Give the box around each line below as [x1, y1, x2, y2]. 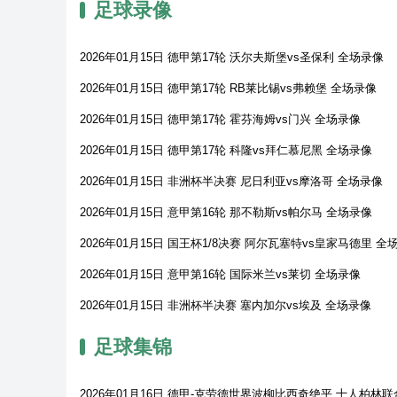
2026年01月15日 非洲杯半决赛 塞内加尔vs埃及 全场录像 [80, 299, 371, 312]
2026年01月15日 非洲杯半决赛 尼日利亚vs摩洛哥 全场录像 [80, 175, 383, 188]
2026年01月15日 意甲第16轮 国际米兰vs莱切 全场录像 [80, 268, 361, 281]
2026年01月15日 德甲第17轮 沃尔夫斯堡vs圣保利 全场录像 [80, 51, 384, 64]
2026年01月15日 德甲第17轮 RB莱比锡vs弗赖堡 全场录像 [80, 82, 377, 95]
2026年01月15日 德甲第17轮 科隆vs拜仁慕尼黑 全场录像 [80, 144, 372, 157]
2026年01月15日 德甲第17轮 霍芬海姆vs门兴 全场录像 [80, 113, 361, 126]
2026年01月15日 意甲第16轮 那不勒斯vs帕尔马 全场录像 [80, 206, 372, 219]
